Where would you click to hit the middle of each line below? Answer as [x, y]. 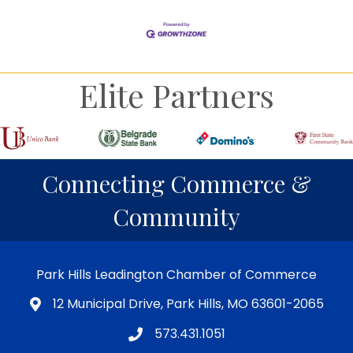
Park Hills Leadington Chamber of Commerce [176, 274]
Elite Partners [176, 95]
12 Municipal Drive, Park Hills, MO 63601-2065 [188, 303]
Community [176, 216]
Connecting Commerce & [176, 183]
